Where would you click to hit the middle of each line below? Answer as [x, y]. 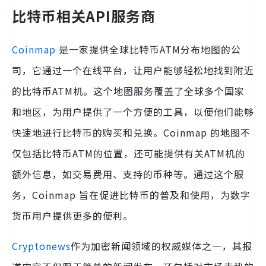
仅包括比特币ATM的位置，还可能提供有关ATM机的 [129, 153]
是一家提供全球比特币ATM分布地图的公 [148, 49]
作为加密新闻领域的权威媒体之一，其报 [161, 246]
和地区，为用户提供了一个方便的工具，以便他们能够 [133, 111]
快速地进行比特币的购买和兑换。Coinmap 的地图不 [131, 132]
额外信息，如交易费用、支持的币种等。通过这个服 [128, 174]
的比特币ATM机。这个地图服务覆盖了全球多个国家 [128, 91]
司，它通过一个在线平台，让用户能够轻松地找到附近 [133, 70]
